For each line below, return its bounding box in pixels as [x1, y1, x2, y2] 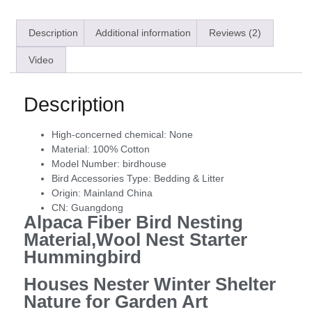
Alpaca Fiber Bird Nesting [24, 211, 243, 233]
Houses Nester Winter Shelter [24, 274, 276, 295]
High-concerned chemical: [52, 128, 169, 140]
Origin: [52, 187, 84, 198]
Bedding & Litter [154, 172, 224, 184]
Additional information [95, 27, 192, 39]
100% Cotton [93, 143, 150, 155]
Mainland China [84, 187, 153, 198]
